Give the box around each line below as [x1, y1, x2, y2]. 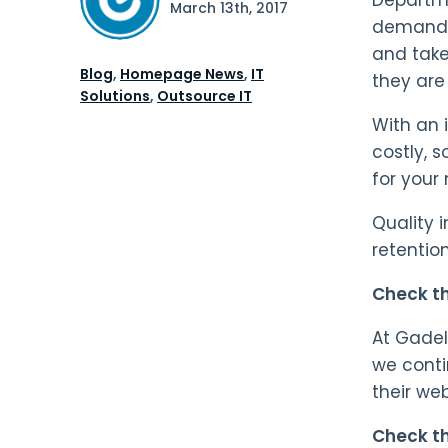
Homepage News [120, 63, 244, 84]
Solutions [80, 85, 150, 106]
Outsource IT [157, 85, 252, 106]
